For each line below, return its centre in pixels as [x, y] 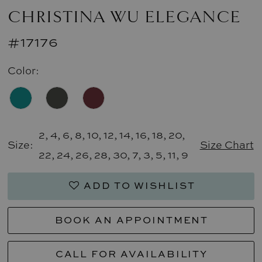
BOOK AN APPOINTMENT [132, 219]
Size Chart [227, 145]
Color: [24, 70]
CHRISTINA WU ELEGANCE [125, 17]
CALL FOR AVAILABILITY [132, 253]
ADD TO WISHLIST [139, 185]
